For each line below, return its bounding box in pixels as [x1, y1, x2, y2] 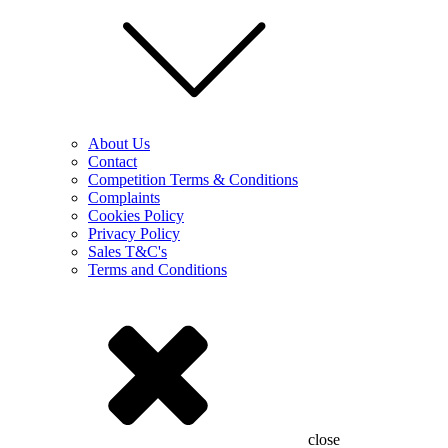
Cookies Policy [88, 207, 184, 224]
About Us [88, 135, 150, 152]
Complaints [88, 189, 160, 206]
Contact [88, 153, 137, 170]
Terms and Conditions [88, 261, 227, 278]
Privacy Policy [88, 225, 180, 242]
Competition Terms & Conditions [88, 171, 298, 188]
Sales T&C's [88, 243, 167, 260]
